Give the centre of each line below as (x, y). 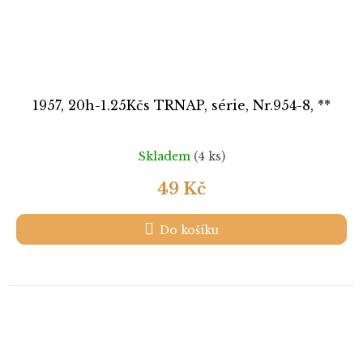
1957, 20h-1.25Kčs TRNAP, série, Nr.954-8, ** (181, 106)
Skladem (166, 156)
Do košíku (189, 231)
